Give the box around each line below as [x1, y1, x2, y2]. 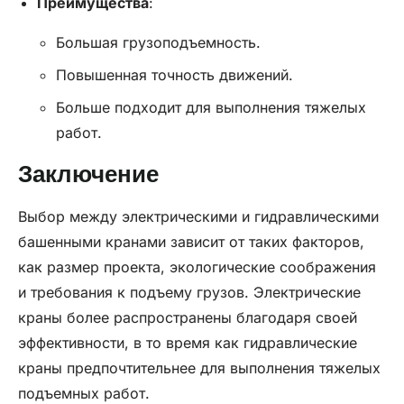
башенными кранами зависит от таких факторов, [18, 232, 364, 251]
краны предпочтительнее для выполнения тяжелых [18, 358, 381, 377]
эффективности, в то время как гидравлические [18, 333, 357, 352]
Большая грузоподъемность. [55, 32, 261, 51]
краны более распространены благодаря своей [18, 308, 357, 326]
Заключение [18, 161, 159, 187]
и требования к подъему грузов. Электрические [18, 282, 361, 301]
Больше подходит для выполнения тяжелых [55, 97, 366, 116]
